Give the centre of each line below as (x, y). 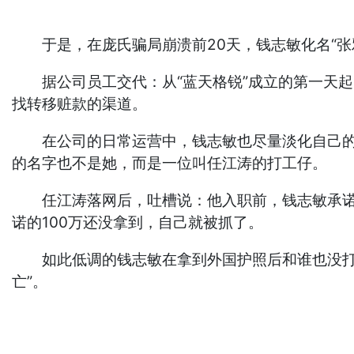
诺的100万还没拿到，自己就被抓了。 (138, 223)
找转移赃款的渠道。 (80, 104)
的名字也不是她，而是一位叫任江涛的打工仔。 (170, 164)
